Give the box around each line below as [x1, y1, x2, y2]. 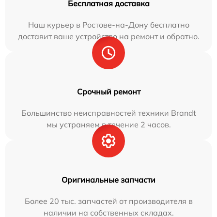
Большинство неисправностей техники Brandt [21, 108, 196, 118]
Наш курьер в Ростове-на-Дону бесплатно [28, 20, 189, 30]
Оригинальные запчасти [62, 175, 155, 185]
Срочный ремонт [77, 87, 140, 96]
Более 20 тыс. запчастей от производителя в [24, 196, 193, 206]
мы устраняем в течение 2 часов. [46, 120, 171, 129]
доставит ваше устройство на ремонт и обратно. [17, 31, 200, 41]
